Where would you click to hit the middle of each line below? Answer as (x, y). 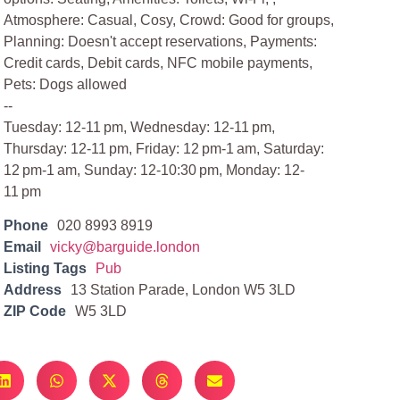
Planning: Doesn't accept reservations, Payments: (161, 42)
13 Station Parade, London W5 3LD (183, 290)
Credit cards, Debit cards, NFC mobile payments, (158, 63)
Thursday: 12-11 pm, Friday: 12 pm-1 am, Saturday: (164, 149)
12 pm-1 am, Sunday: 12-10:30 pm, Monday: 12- (154, 170)
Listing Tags (46, 269)
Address (33, 290)
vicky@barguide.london (125, 247)
